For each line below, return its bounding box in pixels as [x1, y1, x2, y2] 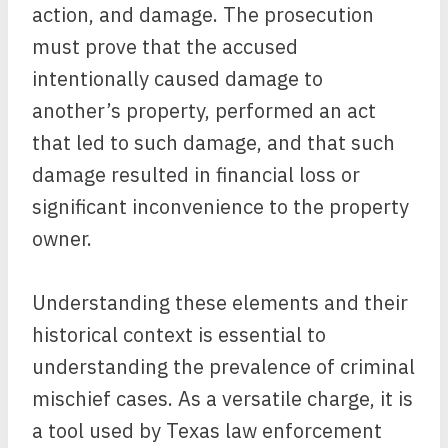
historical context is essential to [32, 321, 326, 348]
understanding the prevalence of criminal [32, 353, 415, 380]
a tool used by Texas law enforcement [32, 417, 382, 444]
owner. [32, 225, 92, 252]
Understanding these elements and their [32, 289, 408, 316]
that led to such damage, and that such [32, 129, 395, 156]
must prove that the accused [32, 33, 298, 60]
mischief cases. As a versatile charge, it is [32, 385, 413, 412]
